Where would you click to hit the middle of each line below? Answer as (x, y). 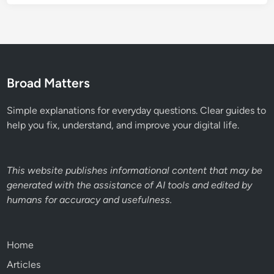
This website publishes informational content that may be (135, 170)
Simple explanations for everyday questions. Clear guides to (137, 110)
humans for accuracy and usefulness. (90, 199)
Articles (24, 264)
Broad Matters (49, 83)
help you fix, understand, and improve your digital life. (123, 125)
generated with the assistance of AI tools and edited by (130, 185)
